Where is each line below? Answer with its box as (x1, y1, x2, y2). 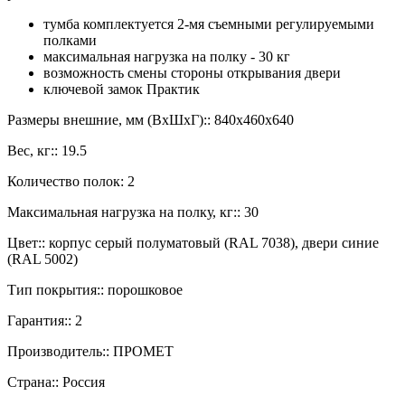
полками (43, 32, 97, 48)
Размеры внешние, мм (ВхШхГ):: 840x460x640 (7, 111, 294, 127)
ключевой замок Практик (43, 80, 200, 97)
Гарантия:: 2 (7, 312, 82, 328)
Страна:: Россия (7, 373, 105, 390)
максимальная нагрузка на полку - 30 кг (43, 48, 290, 64)
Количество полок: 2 (7, 173, 135, 189)
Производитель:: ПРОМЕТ (7, 343, 174, 359)
